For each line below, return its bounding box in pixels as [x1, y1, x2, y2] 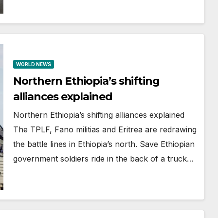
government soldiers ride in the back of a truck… [13, 154, 194, 163]
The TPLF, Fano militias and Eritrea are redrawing [13, 125, 197, 134]
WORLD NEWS [16, 61, 51, 67]
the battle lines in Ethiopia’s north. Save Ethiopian [13, 139, 195, 149]
